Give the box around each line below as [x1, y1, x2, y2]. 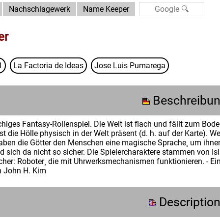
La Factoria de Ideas [13, 61, 83, 70]
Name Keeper [83, 4, 129, 14]
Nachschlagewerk [9, 4, 70, 14]
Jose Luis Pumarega [94, 61, 165, 70]
